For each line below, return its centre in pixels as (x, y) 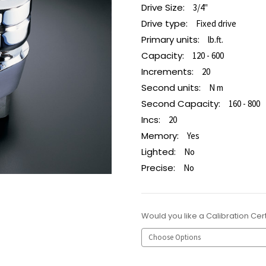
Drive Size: (163, 8)
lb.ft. (216, 40)
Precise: (158, 167)
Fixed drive (216, 24)
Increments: (167, 72)
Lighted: (159, 151)
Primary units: (170, 40)
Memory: (160, 135)
